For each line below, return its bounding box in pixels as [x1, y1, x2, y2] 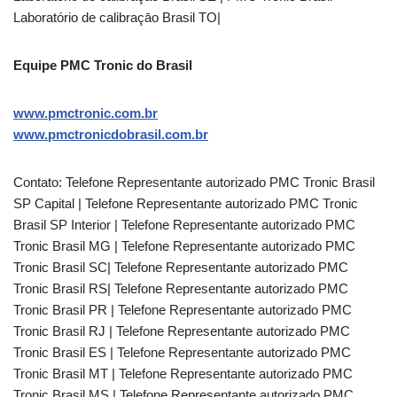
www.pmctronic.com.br [13, 105, 158, 121]
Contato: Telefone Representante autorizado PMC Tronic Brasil [13, 175, 375, 190]
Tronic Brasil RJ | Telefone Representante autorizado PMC [13, 323, 350, 339]
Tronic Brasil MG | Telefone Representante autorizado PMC [13, 238, 355, 253]
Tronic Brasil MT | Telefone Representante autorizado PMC [13, 366, 353, 381]
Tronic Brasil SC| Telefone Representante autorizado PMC [13, 260, 348, 275]
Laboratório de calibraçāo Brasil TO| [13, 10, 221, 25]
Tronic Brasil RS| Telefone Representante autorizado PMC [13, 281, 348, 296]
